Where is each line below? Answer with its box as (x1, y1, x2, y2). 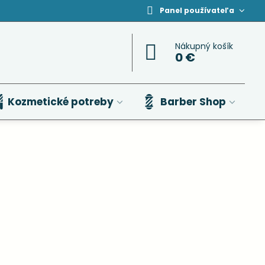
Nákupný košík (175, 40, 234, 52)
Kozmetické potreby (7, 95, 114, 109)
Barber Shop (160, 95, 227, 109)
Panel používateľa (160, 5, 235, 15)
